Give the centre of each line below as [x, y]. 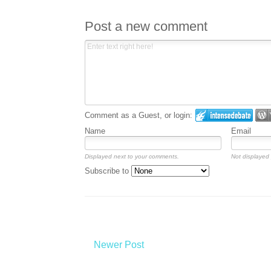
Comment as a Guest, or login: [138, 116]
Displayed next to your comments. [132, 157]
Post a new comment [146, 27]
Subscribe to [108, 171]
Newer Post [119, 244]
